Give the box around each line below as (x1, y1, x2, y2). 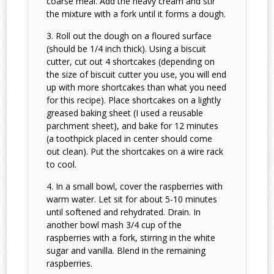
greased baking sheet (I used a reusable (46, 107, 204, 119)
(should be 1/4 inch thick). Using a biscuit (46, 43, 207, 55)
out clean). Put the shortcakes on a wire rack (46, 146, 224, 158)
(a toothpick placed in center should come (46, 133, 213, 145)
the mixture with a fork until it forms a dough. (46, 8, 226, 20)
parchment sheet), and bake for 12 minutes (46, 120, 219, 132)
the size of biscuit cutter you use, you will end (46, 68, 227, 81)
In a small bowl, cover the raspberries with (56, 180, 223, 193)
